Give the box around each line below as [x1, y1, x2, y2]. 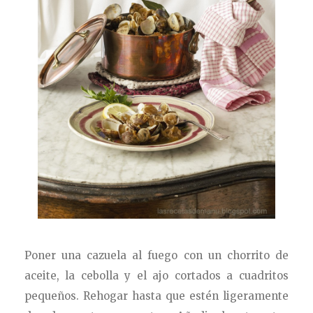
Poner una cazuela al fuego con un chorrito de [24, 248, 289, 262]
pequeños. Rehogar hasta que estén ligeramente [24, 289, 289, 303]
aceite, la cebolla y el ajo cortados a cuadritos [24, 268, 289, 282]
